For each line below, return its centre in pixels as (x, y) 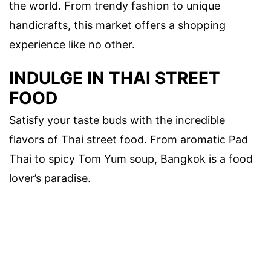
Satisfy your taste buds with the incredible (117, 120)
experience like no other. (72, 44)
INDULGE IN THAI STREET (115, 78)
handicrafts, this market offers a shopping (117, 25)
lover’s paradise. (50, 178)
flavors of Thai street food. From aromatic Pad (129, 139)
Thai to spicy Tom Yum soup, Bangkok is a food (131, 158)
